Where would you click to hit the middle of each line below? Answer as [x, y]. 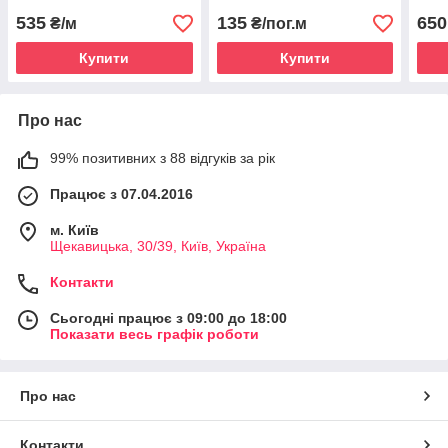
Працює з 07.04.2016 [121, 194]
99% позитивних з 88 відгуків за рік [162, 158]
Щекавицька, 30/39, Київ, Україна [158, 246]
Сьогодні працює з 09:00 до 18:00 [168, 318]
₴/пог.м [276, 24]
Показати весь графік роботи [154, 334]
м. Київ [74, 230]
